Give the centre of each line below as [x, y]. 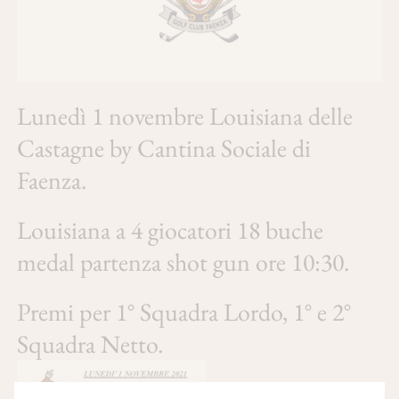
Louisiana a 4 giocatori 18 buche [170, 230]
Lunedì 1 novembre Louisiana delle [184, 116]
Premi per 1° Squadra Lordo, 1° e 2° [183, 312]
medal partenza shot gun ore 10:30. [183, 262]
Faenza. [51, 180]
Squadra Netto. [90, 344]
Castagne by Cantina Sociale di [163, 148]
